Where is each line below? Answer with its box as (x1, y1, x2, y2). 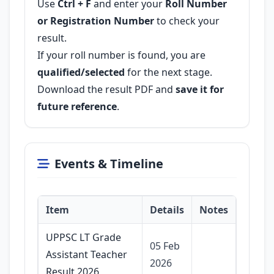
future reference (37, 100, 117, 113)
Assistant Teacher (46, 248, 127, 261)
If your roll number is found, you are (37, 48, 206, 62)
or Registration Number (37, 14, 154, 28)
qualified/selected (37, 65, 125, 79)
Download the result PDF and (37, 83, 176, 96)
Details (150, 203, 184, 217)
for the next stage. (125, 65, 212, 79)
